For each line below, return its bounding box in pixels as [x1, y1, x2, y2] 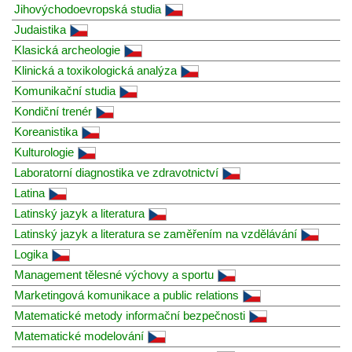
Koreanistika [14, 124, 78, 138]
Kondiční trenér [14, 104, 92, 118]
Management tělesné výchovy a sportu [14, 267, 214, 281]
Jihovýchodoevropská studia [14, 2, 161, 16]
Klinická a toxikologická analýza [14, 63, 177, 77]
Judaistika [14, 22, 66, 36]
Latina [14, 185, 45, 200]
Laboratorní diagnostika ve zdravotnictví [14, 165, 218, 179]
